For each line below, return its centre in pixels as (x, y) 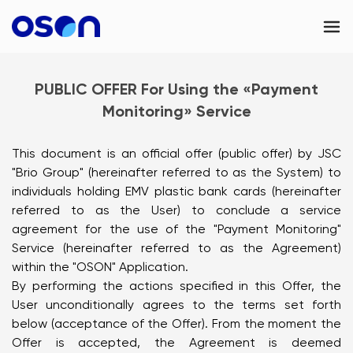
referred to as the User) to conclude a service (176, 210)
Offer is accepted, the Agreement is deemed (176, 342)
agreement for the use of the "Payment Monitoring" (176, 229)
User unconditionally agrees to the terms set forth (176, 305)
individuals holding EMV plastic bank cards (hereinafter (176, 191)
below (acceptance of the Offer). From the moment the (176, 323)
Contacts (44, 105)
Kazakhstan (82, 143)
